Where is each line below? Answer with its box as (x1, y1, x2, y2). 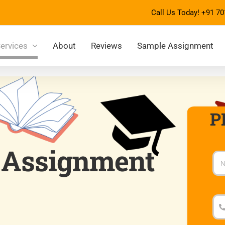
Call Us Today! (151, 8, 201, 17)
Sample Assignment (137, 40, 213, 51)
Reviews (91, 40, 122, 51)
